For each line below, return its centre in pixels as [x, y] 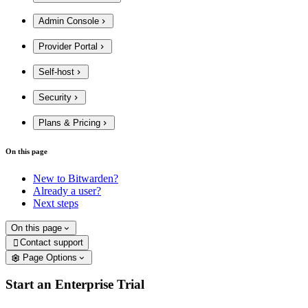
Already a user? [67, 191]
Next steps [56, 203]
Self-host [56, 71]
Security [55, 97]
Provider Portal [68, 46]
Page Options [50, 257]
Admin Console [69, 21]
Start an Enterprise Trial [75, 285]
